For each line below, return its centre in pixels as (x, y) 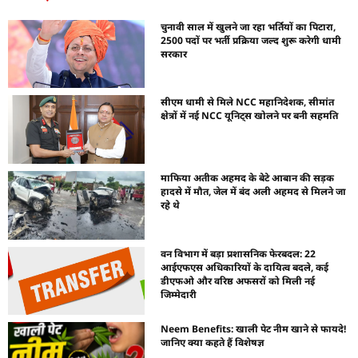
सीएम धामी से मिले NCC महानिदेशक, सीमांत (248, 102)
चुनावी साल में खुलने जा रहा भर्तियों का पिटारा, (249, 26)
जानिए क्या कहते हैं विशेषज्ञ (213, 343)
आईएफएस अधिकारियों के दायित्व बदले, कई (245, 267)
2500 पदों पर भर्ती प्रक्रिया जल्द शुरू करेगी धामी (251, 40)
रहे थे (171, 205)
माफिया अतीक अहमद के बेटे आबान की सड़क (248, 178)
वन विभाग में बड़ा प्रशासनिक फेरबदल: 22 (239, 253)
